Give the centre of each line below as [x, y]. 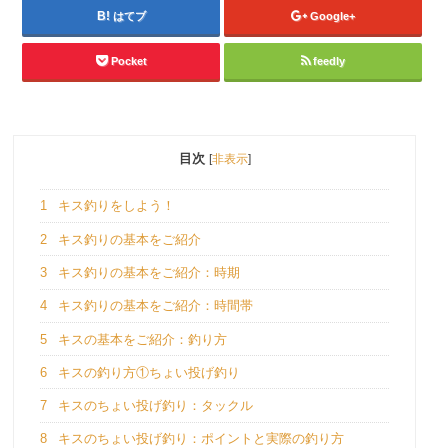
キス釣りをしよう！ [114, 206]
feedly [329, 60]
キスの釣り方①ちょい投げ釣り [146, 372]
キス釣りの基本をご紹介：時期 [146, 272]
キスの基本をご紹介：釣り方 [140, 339]
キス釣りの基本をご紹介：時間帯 [153, 306]
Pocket [128, 60]
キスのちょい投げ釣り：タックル [153, 406]
